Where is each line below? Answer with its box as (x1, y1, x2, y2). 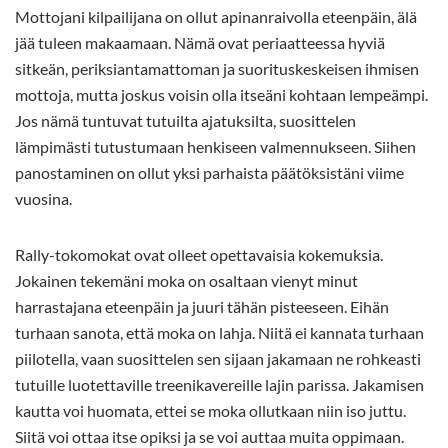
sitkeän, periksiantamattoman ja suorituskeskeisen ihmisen (15, 59, 419, 79)
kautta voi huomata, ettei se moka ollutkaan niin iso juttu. (15, 401, 406, 421)
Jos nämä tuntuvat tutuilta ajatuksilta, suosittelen (15, 111, 356, 131)
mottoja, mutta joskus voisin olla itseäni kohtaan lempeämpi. (15, 85, 428, 105)
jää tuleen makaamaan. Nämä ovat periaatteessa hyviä (15, 33, 385, 53)
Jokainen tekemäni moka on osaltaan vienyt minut (15, 271, 358, 291)
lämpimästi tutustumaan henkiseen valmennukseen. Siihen (15, 137, 416, 157)
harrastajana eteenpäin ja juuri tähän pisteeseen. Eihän (15, 297, 389, 317)
